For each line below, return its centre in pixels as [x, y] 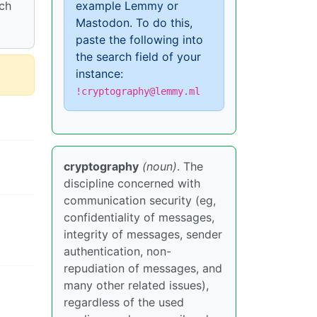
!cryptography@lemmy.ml [138, 91]
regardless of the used [124, 302]
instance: [99, 74]
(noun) [160, 166]
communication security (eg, [140, 200]
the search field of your [138, 57]
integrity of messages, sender [143, 234]
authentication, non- [117, 251]
